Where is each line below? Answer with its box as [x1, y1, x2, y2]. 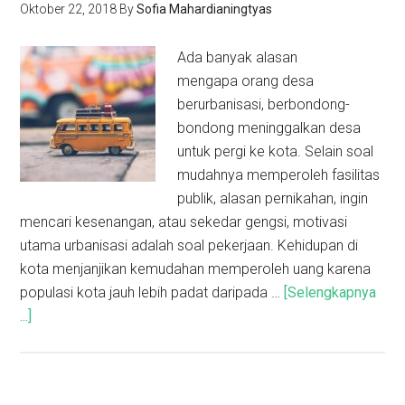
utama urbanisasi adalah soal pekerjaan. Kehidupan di [20, 237, 359, 254]
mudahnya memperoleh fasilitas [177, 166, 381, 184]
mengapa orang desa [177, 72, 315, 89]
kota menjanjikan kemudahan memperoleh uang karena [20, 260, 372, 278]
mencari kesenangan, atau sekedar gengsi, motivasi [20, 213, 348, 231]
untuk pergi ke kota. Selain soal [177, 143, 374, 160]
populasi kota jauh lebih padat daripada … [20, 284, 285, 301]
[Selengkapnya [284, 284, 377, 301]
